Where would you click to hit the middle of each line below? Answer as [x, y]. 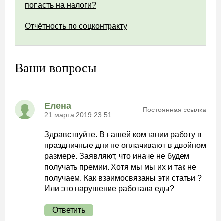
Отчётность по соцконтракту [76, 26]
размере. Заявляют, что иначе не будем [117, 156]
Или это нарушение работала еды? [109, 189]
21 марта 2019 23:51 [78, 115]
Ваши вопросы [55, 68]
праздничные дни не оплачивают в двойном [125, 145]
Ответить [69, 210]
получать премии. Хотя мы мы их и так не [120, 167]
